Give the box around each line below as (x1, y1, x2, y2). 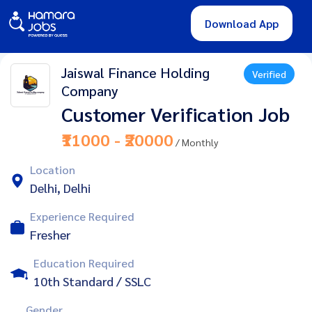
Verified (252, 67, 286, 80)
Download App (205, 16, 279, 31)
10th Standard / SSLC (33, 272, 151, 289)
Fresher (30, 226, 70, 242)
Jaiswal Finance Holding (61, 63, 210, 81)
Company (61, 81, 118, 100)
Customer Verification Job (61, 100, 290, 126)
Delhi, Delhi (30, 179, 91, 196)
